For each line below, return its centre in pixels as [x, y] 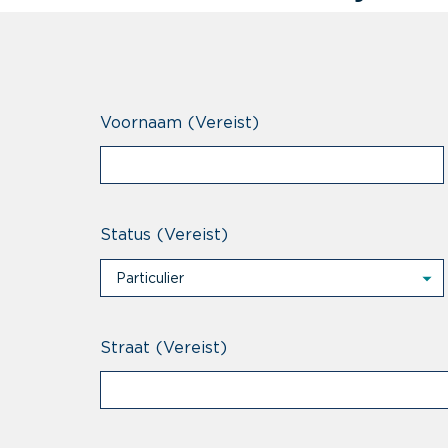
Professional [159, 336]
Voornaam [141, 123]
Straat [125, 347]
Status [125, 234]
